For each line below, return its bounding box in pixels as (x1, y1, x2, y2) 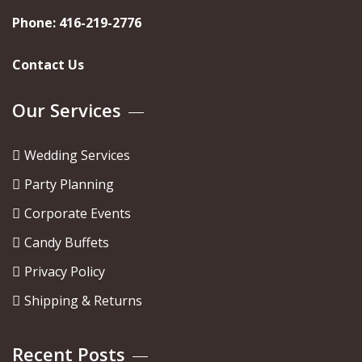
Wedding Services (24, 145, 130, 164)
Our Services (12, 97, 121, 122)
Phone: (12, 13, 59, 32)
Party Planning (24, 175, 114, 193)
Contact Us (12, 55, 84, 74)
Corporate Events (24, 204, 131, 222)
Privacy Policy (24, 262, 105, 280)
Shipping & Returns (24, 291, 142, 309)
